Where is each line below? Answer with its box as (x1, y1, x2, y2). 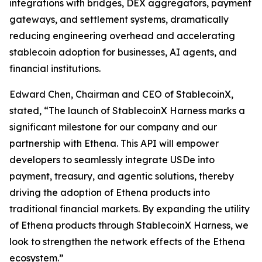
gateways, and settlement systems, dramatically (9, 13, 229, 25)
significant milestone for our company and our (9, 121, 217, 133)
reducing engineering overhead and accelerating (9, 30, 235, 42)
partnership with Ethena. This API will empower (9, 137, 219, 149)
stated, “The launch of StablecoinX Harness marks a (9, 105, 245, 116)
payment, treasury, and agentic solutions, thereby (9, 170, 234, 182)
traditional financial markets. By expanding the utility (9, 203, 250, 215)
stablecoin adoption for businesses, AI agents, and (9, 46, 237, 58)
